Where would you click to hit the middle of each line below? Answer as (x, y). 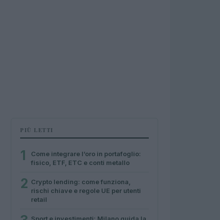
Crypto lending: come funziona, (81, 182)
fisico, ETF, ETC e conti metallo (80, 163)
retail (39, 199)
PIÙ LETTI (37, 130)
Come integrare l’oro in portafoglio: (86, 154)
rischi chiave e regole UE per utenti (86, 191)
